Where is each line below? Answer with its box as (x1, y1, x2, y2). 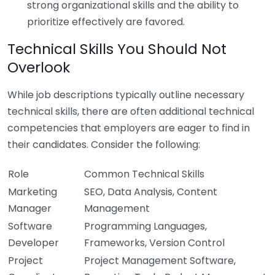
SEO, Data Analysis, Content (84, 184, 217, 199)
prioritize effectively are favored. (27, 14, 185, 29)
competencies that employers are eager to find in (7, 120, 250, 135)
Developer (8, 235, 59, 250)
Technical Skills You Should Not (7, 38, 227, 59)
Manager (8, 201, 52, 215)
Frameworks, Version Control (84, 235, 225, 250)
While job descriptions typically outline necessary (7, 87, 244, 102)
